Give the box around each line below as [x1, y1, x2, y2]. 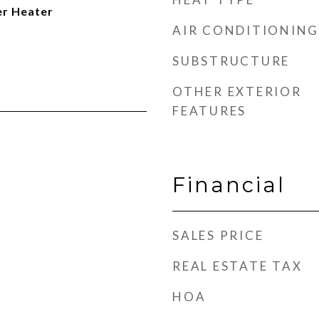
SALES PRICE [172, 228, 264, 243]
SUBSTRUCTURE [172, 53, 290, 68]
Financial [172, 172, 286, 197]
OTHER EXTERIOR [172, 84, 302, 99]
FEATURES [172, 103, 246, 118]
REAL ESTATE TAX [172, 258, 303, 273]
